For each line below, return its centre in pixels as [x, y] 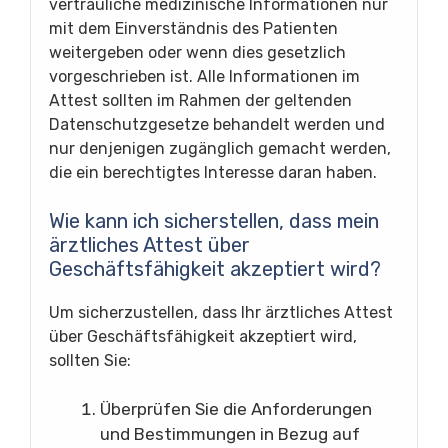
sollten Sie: [90, 360]
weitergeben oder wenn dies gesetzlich [197, 52]
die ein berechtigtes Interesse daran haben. [213, 172]
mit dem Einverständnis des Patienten [193, 28]
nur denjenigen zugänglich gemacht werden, [220, 148]
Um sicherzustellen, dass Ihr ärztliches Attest [221, 312]
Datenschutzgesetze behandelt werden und [217, 124]
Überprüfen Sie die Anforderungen [236, 408]
